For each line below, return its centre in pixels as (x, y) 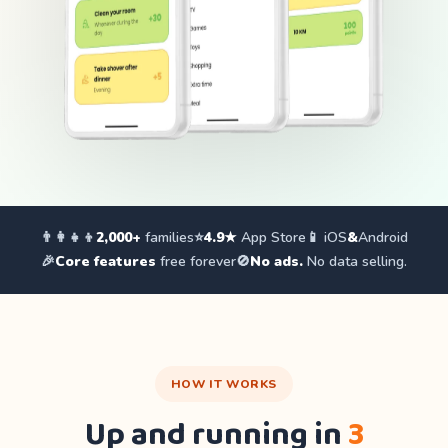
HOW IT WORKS (224, 384)
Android (383, 237)
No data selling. (355, 261)
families (167, 237)
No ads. (276, 261)
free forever (196, 261)
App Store (271, 237)
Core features (105, 261)
